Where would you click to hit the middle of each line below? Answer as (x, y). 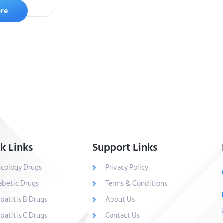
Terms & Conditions (136, 184)
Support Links (124, 148)
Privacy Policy (126, 168)
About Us (120, 200)
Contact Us (122, 216)
